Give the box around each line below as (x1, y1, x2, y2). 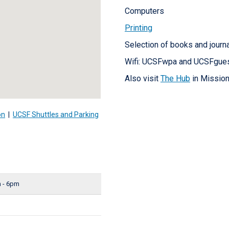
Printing (124, 23, 152, 33)
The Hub (160, 74, 190, 83)
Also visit (124, 74, 161, 83)
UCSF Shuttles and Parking (13, 110, 99, 119)
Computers (124, 6, 164, 16)
